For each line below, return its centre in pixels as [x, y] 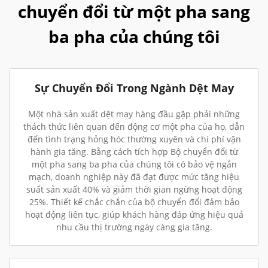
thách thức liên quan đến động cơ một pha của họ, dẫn [134, 127]
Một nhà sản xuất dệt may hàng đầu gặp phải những [134, 114]
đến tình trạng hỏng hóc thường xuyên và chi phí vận [134, 139]
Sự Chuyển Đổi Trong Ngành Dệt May [134, 88]
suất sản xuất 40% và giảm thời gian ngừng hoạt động [134, 189]
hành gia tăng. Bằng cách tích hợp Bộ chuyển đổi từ [134, 152]
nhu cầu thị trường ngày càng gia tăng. [134, 227]
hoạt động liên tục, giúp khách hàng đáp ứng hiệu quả [134, 214]
